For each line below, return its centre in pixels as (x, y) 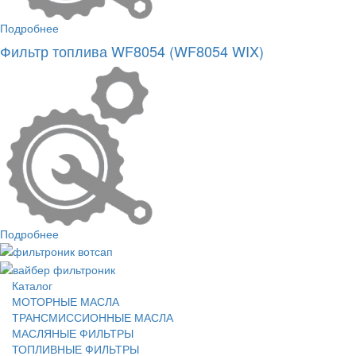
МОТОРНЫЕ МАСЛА (66, 301)
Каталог (32, 285)
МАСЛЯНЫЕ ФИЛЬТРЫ (73, 333)
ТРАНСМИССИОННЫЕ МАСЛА (93, 317)
